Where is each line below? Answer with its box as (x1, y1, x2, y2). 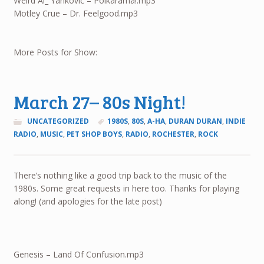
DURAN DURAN (169, 116, 223, 127)
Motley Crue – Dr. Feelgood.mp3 (13, 7, 138, 19)
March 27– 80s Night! (13, 89, 186, 115)
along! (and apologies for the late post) (13, 196, 162, 207)
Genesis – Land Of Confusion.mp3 (13, 248, 144, 260)
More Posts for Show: (13, 47, 97, 58)
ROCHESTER (151, 129, 194, 140)
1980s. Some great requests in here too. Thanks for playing (13, 183, 239, 194)
